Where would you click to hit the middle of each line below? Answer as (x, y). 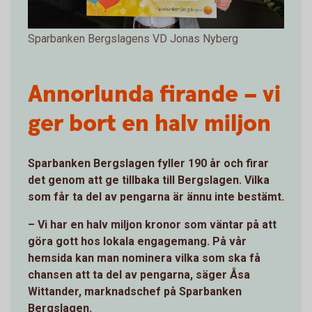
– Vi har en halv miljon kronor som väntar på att (152, 224)
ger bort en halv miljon (149, 124)
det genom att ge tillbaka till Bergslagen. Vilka (149, 180)
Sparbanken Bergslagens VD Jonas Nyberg (133, 38)
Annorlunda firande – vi (154, 94)
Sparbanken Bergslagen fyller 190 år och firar (148, 163)
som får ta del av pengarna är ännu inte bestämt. (156, 196)
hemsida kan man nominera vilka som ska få (144, 258)
